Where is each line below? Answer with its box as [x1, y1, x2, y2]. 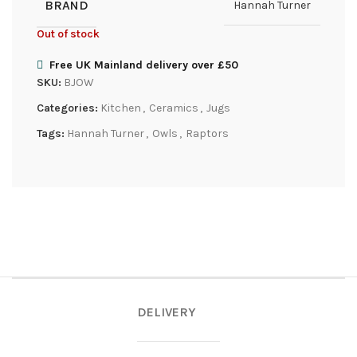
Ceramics [149, 100, 198, 115]
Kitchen [100, 100, 141, 115]
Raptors [186, 126, 229, 140]
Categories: [37, 100, 98, 115]
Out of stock [37, 26, 100, 41]
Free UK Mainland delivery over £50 [49, 57, 238, 72]
